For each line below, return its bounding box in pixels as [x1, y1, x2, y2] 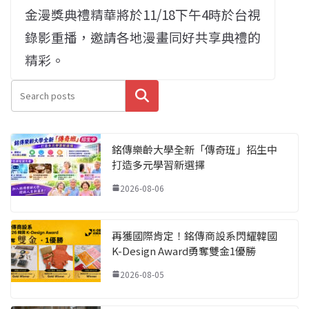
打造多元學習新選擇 [112, 157, 205, 172]
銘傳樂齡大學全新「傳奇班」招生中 [112, 141, 277, 157]
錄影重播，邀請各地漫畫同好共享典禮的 [25, 27, 261, 46]
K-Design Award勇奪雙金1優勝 [112, 243, 256, 258]
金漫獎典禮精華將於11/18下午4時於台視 [25, 4, 261, 23]
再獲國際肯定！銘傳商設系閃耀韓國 [112, 228, 277, 243]
